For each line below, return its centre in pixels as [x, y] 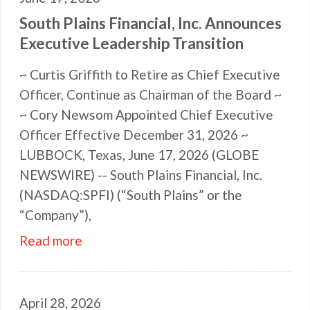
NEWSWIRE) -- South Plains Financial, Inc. [141, 175]
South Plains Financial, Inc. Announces [151, 23]
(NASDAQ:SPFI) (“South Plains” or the [131, 195]
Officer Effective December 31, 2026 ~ [134, 135]
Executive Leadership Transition [131, 43]
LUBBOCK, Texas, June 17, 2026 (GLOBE [139, 155]
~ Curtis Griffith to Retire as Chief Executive [150, 74]
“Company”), [55, 215]
